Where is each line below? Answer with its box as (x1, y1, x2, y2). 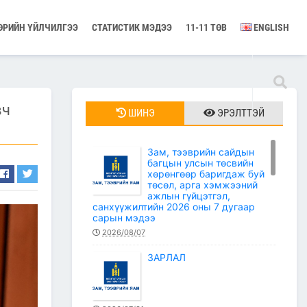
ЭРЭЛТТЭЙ (217, 107, 265, 119)
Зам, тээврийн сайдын (147, 146, 254, 158)
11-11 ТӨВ (186, 22, 227, 33)
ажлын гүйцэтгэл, (147, 190, 230, 201)
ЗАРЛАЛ (147, 251, 186, 263)
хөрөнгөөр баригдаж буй (147, 168, 265, 180)
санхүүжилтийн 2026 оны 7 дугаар (93, 201, 255, 212)
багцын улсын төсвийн (147, 157, 254, 169)
